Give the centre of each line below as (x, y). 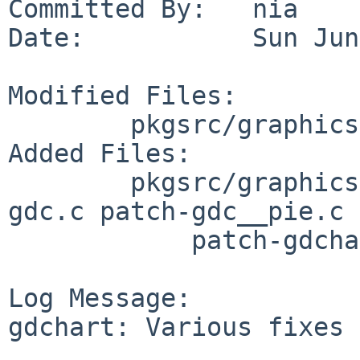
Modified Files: (123, 95)
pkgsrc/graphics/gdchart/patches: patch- (69, 182)
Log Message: (100, 298)
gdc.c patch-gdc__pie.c (176, 211)
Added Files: (100, 153)
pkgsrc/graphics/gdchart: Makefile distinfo (69, 124)
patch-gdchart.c (100, 240)
